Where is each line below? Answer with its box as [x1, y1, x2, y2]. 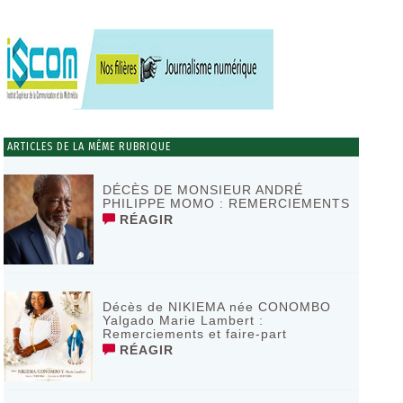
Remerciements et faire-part [102, 327, 287, 341]
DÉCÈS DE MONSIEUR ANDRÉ [102, 183, 303, 197]
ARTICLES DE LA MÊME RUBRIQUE [3, 140, 171, 153]
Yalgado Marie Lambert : [102, 313, 264, 327]
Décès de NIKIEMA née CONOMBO [102, 300, 331, 314]
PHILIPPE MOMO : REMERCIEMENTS [102, 196, 350, 210]
